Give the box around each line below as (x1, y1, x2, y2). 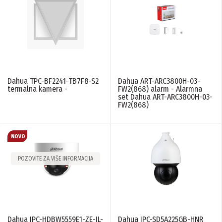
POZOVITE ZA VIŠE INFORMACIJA (18, 155, 93, 163)
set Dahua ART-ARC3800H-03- (118, 92, 213, 102)
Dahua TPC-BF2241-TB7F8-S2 (7, 76, 99, 86)
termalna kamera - (7, 84, 67, 94)
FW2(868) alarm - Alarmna (118, 84, 202, 94)
